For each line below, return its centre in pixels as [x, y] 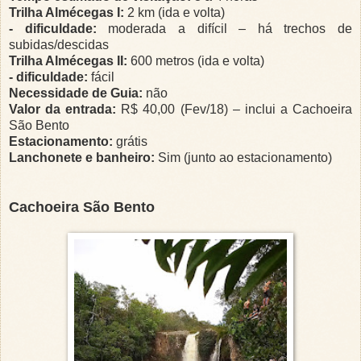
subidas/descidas [59, 45]
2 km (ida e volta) [178, 13]
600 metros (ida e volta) [197, 61]
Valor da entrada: [63, 110]
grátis [130, 142]
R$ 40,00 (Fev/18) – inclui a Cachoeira [234, 110]
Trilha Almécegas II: [68, 61]
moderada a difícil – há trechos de [230, 29]
